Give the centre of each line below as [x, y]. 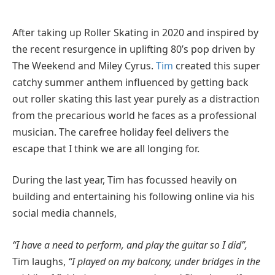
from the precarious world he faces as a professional [134, 115]
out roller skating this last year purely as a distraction [136, 99]
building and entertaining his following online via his [134, 197]
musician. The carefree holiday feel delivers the [121, 132]
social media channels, [64, 213]
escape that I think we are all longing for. [106, 148]
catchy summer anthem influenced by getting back [130, 82]
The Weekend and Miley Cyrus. [84, 65]
